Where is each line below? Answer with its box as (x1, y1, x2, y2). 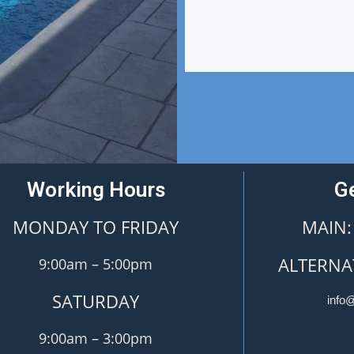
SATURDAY (52, 289, 140, 314)
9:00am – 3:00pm (39, 329, 153, 348)
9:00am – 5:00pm (39, 254, 153, 274)
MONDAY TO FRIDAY (13, 215, 179, 239)
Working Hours (26, 178, 165, 202)
